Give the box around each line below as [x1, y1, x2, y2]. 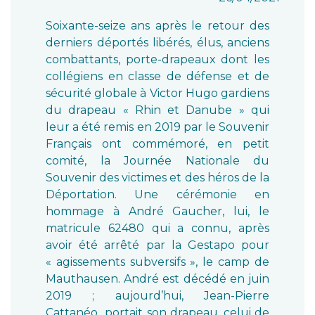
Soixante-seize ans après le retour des [46, 19, 269, 32]
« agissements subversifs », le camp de [46, 255, 269, 269]
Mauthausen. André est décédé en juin [46, 272, 269, 285]
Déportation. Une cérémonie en [46, 188, 269, 201]
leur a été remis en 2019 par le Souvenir [46, 120, 269, 134]
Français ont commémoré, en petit [46, 137, 269, 150]
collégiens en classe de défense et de [46, 70, 269, 83]
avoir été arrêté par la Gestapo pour [46, 238, 269, 252]
